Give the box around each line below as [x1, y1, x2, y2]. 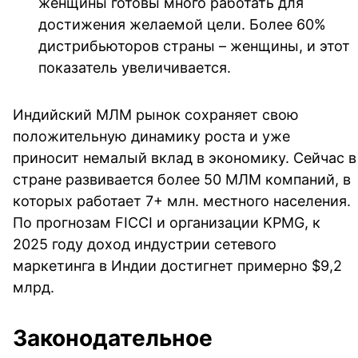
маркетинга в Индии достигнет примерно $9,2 [13, 257, 342, 274]
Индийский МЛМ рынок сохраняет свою [13, 105, 299, 123]
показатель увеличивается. [38, 58, 231, 76]
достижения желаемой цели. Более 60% [38, 15, 326, 33]
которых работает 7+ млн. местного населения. [13, 192, 351, 209]
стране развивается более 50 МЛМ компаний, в [13, 170, 351, 188]
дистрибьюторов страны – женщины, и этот [38, 37, 350, 54]
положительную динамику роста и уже [13, 127, 290, 145]
